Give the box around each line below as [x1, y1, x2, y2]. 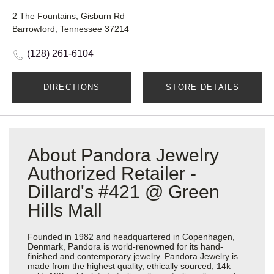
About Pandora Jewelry [28, 144, 219, 165]
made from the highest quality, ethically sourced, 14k [28, 261, 231, 271]
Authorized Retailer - [28, 163, 196, 183]
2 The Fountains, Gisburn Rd [12, 10, 125, 21]
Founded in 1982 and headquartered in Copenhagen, [28, 231, 235, 242]
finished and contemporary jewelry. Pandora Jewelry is [28, 251, 238, 261]
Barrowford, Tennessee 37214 [12, 23, 129, 34]
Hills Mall [28, 199, 102, 220]
